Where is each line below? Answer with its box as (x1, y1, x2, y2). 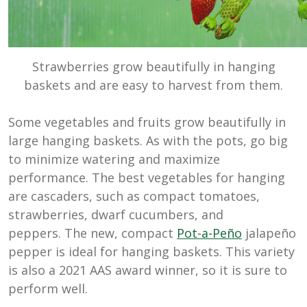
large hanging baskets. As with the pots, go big (8, 132, 288, 149)
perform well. (8, 280, 88, 297)
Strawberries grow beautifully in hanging (32, 58, 275, 75)
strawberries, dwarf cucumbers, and (8, 206, 223, 223)
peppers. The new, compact (8, 224, 177, 241)
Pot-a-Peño (177, 224, 242, 241)
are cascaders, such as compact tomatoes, (8, 187, 260, 204)
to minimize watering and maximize (8, 150, 220, 167)
